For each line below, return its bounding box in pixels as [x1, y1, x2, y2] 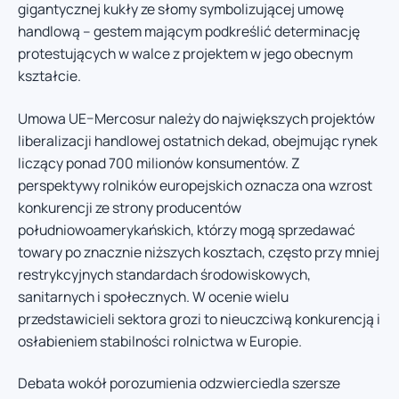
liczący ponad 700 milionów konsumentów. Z [18, 152, 300, 173]
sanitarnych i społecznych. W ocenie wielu [18, 286, 289, 306]
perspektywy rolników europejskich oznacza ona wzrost [18, 175, 372, 195]
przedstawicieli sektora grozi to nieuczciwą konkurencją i [18, 308, 380, 329]
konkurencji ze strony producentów [18, 197, 241, 217]
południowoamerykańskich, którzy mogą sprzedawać [18, 219, 355, 240]
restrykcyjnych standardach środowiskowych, [18, 264, 311, 284]
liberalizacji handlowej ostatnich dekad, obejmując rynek [18, 130, 378, 151]
